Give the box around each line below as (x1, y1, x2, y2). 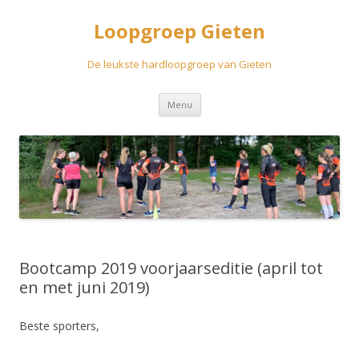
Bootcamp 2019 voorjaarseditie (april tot (19, 256, 323, 279)
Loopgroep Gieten (94, 18, 265, 44)
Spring (200, 91, 233, 106)
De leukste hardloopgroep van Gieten (87, 57, 272, 71)
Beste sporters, (19, 317, 99, 333)
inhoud (200, 113, 236, 128)
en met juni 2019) (19, 276, 150, 298)
